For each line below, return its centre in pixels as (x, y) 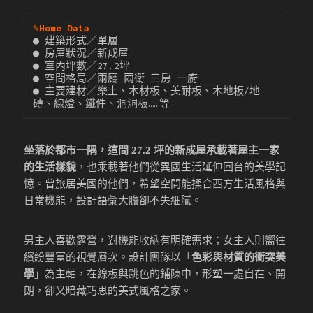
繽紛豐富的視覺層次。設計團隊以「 (108, 257)
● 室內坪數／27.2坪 (82, 65)
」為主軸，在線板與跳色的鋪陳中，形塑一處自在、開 (160, 274)
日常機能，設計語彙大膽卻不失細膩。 (113, 200)
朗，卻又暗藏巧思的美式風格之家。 (108, 290)
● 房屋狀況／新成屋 (81, 53)
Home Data (65, 28)
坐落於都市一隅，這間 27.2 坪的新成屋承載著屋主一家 (152, 150)
